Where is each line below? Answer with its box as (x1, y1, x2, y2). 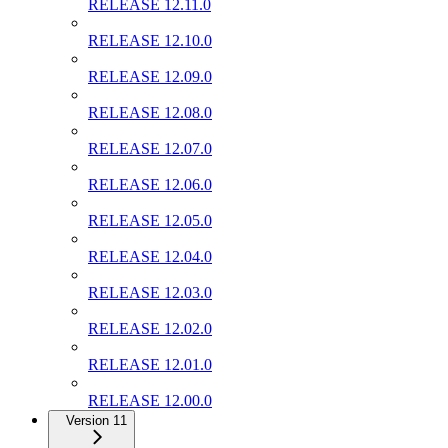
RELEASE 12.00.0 (88, 391, 212, 409)
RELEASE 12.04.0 (88, 247, 212, 265)
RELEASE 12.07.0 (88, 139, 212, 157)
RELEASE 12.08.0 (88, 103, 212, 121)
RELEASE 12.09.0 (88, 67, 212, 85)
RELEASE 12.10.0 (88, 31, 212, 49)
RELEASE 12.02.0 (88, 319, 212, 337)
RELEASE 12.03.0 (88, 283, 212, 301)
